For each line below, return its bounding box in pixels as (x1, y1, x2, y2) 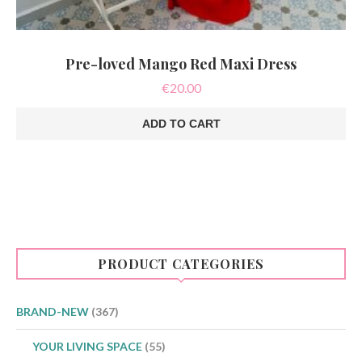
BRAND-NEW (16, 304, 89, 318)
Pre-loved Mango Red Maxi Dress (65, 53, 297, 74)
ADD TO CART (141, 116, 221, 130)
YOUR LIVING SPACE (32, 339, 142, 353)
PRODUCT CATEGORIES (98, 255, 264, 272)
